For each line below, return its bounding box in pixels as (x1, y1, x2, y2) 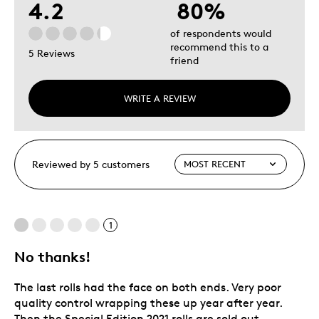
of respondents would (170, 26, 271, 39)
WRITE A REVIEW (123, 92, 196, 104)
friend (170, 53, 199, 66)
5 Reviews (28, 47, 75, 60)
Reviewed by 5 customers (32, 157, 150, 170)
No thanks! (14, 247, 91, 266)
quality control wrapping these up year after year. (14, 296, 282, 310)
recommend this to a (170, 40, 268, 53)
